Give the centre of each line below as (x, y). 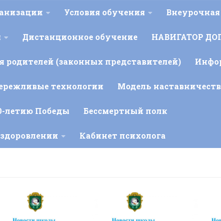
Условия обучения (105, 12)
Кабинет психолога (123, 135)
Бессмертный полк (125, 110)
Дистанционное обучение (80, 37)
